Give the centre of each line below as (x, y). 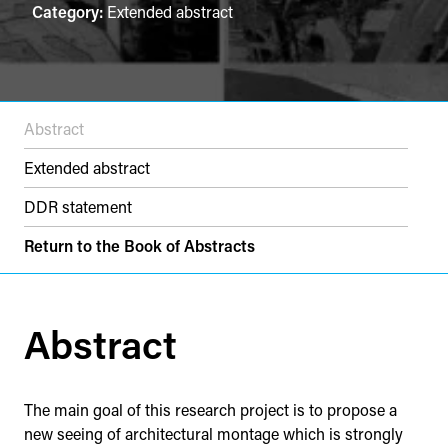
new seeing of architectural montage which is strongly (213, 434)
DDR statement (78, 206)
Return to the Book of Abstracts (139, 245)
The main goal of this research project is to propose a (210, 410)
